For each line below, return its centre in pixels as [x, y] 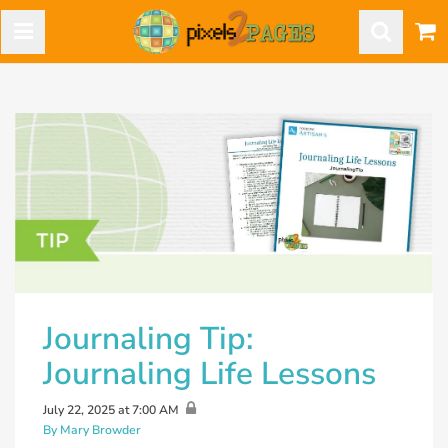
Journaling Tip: [148, 338]
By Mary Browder [92, 430]
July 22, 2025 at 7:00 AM [111, 410]
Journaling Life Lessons [209, 373]
